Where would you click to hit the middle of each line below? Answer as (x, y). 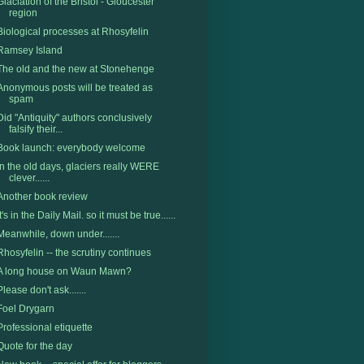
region (23, 13)
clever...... (29, 178)
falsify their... (35, 130)
